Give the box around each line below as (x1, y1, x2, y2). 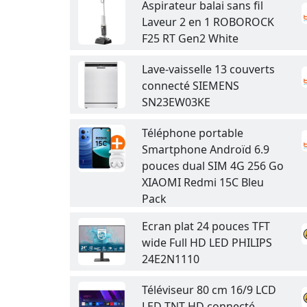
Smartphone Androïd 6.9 (142, 142, 269, 157)
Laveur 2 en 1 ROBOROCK (142, 14, 274, 29)
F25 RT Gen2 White (142, 31, 238, 46)
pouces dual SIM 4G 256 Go (142, 158, 284, 173)
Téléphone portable (142, 125, 243, 140)
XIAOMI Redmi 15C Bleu (142, 175, 264, 190)
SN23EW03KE (142, 95, 210, 110)
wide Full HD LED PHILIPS (142, 235, 272, 250)
